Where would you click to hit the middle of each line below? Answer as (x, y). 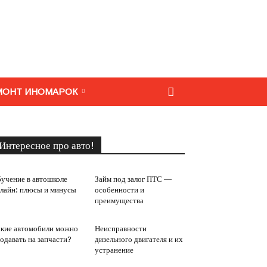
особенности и (119, 190)
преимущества (119, 201)
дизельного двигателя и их (139, 239)
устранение (114, 250)
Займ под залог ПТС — (133, 179)
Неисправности (120, 229)
